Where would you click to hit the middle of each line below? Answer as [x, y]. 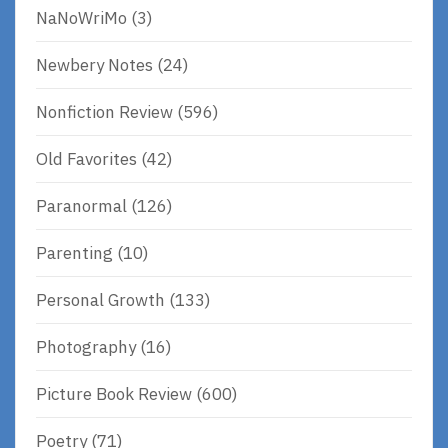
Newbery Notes [94, 64]
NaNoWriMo [81, 17]
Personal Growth [100, 299]
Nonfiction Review [104, 111]
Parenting [74, 252]
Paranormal [81, 205]
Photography [86, 346]
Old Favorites [86, 158]
